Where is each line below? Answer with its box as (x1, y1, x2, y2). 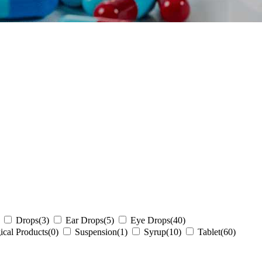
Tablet (198, 227, 220, 237)
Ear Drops (65, 215, 104, 226)
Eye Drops (130, 215, 170, 226)
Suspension (75, 227, 117, 237)
